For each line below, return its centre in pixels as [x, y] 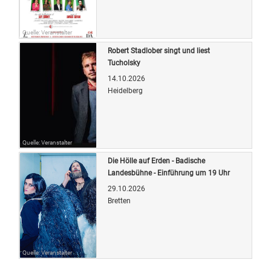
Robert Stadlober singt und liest [159, 51]
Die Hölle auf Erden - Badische [156, 161]
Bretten [119, 201]
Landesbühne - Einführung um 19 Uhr [169, 173]
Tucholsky [124, 63]
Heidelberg [125, 90]
